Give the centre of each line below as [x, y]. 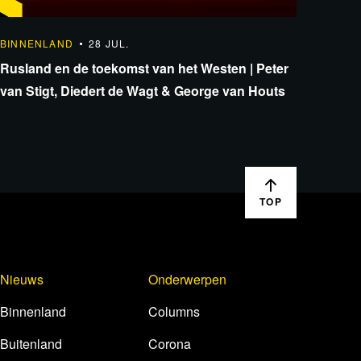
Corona [170, 344]
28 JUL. [109, 43]
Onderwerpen [187, 279]
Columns [174, 311]
